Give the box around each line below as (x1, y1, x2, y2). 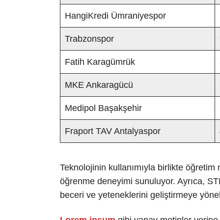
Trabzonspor (65, 34, 114, 44)
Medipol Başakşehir (65, 103, 142, 113)
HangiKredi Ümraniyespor (65, 11, 166, 21)
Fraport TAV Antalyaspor (65, 126, 161, 136)
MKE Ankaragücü (65, 80, 133, 90)
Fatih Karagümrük (65, 57, 135, 67)
